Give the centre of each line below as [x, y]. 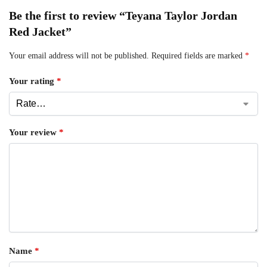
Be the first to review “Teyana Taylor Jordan [123, 15]
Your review [34, 132]
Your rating [33, 81]
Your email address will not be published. [79, 55]
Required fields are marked [198, 55]
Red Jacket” [40, 31]
